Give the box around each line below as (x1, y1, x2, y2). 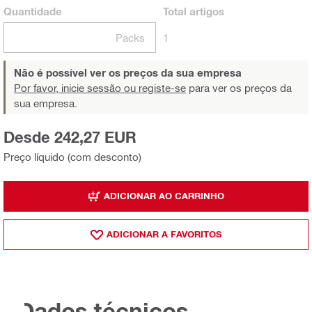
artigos (187, 4, 224, 17)
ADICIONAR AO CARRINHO (104, 190, 224, 202)
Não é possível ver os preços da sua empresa (14, 65, 242, 79)
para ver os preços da (186, 81, 292, 94)
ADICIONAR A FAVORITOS (107, 228, 221, 240)
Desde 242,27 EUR (3, 127, 136, 146)
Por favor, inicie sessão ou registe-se (14, 81, 186, 94)
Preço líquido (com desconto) (3, 150, 141, 163)
